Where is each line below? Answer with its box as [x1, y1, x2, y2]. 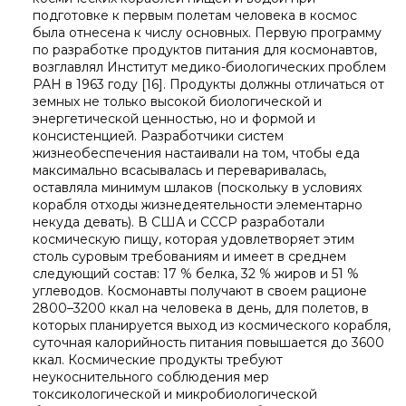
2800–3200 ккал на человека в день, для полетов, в [33, 300, 369, 316]
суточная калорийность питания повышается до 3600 [33, 334, 384, 351]
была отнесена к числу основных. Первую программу [33, 24, 382, 41]
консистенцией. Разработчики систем [33, 128, 284, 144]
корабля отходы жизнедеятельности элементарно [33, 197, 362, 213]
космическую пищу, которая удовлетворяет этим [33, 231, 354, 247]
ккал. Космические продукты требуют [33, 352, 283, 368]
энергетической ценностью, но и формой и [33, 111, 315, 127]
